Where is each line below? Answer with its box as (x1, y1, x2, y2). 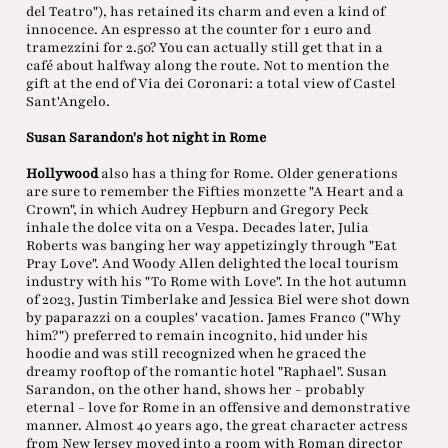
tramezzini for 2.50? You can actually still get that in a (25, 38, 383, 58)
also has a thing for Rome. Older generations (97, 164, 398, 184)
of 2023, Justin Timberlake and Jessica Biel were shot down (25, 290, 410, 310)
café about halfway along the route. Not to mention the (25, 56, 389, 76)
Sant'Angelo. (25, 92, 110, 112)
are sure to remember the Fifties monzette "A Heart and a (25, 182, 404, 202)
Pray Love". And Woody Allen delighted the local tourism (25, 254, 399, 274)
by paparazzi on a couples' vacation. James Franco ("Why (25, 308, 401, 328)
